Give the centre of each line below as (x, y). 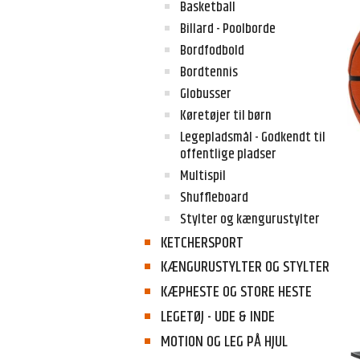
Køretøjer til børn (225, 115)
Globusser (205, 94)
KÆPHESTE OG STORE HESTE (236, 292)
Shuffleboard (214, 198)
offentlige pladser (228, 154)
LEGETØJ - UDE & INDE (217, 317)
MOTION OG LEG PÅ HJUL (224, 342)
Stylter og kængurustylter (250, 220)
